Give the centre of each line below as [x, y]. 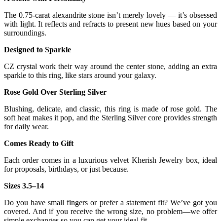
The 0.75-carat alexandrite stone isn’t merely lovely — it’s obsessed [110, 15]
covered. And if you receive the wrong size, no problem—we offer [110, 212]
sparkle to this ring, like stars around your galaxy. [80, 75]
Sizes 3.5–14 [24, 186]
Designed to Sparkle [37, 50]
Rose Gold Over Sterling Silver [55, 92]
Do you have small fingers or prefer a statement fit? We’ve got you [110, 203]
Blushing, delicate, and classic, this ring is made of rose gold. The [110, 109]
